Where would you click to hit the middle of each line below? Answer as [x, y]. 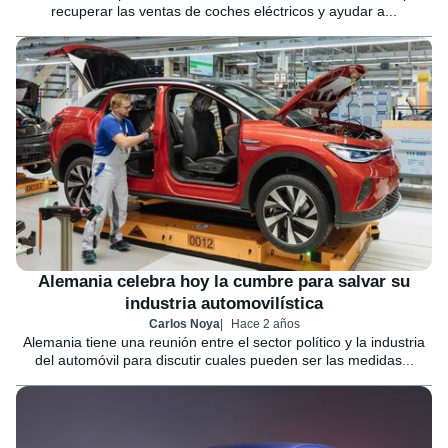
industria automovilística [224, 303]
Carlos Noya [184, 323]
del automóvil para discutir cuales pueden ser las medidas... [224, 359]
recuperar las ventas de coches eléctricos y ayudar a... [224, 10]
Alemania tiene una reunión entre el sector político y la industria [224, 341]
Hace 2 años [265, 323]
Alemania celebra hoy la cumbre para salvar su [224, 281]
